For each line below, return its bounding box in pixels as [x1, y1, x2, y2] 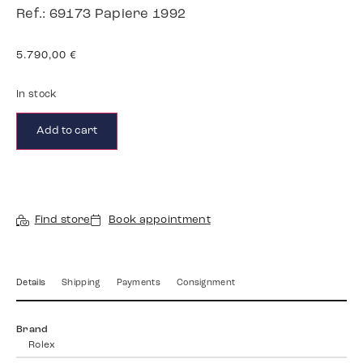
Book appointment [109, 215, 211, 226]
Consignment [176, 279, 236, 288]
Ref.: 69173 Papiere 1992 [16, 7, 186, 21]
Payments [116, 279, 160, 288]
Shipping [62, 279, 100, 288]
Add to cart [36, 126, 97, 137]
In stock [16, 90, 58, 100]
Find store [34, 215, 91, 226]
